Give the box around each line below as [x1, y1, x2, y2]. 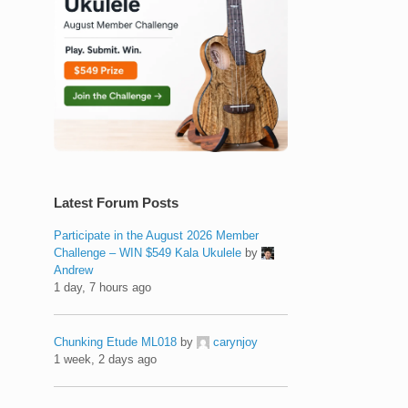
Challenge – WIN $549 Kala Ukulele [54, 245, 242, 260]
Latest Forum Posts [54, 194, 179, 210]
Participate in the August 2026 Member [54, 228, 260, 242]
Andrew [54, 262, 94, 277]
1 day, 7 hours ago [54, 280, 152, 294]
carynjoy [213, 334, 259, 349]
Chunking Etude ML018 [54, 334, 178, 349]
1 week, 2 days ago [54, 352, 158, 366]
